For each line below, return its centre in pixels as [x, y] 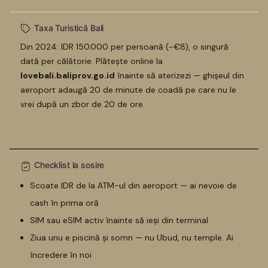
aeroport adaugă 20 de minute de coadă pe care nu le [128, 90]
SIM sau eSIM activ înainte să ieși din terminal [119, 220]
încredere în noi [61, 255]
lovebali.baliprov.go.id [68, 76]
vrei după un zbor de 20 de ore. [83, 104]
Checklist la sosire [69, 165]
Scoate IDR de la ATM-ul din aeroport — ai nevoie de [133, 185]
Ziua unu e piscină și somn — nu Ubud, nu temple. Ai [132, 237]
